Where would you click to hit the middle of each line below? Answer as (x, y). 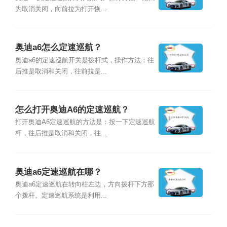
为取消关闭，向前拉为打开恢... (61, 9)
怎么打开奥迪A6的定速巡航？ (72, 110)
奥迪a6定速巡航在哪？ (58, 172)
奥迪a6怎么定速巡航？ (58, 48)
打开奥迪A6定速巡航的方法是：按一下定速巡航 (85, 122)
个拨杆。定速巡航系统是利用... (61, 196)
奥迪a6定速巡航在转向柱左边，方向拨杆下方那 (84, 185)
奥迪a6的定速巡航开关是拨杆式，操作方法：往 (84, 60)
